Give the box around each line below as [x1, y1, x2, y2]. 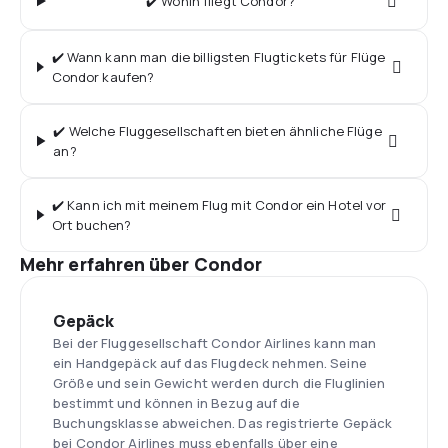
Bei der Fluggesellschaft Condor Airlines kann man [53, 334, 377, 352]
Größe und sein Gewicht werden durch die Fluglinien [53, 374, 386, 392]
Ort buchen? [51, 216, 132, 234]
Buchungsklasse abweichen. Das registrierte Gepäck [53, 414, 393, 432]
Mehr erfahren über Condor [20, 252, 263, 276]
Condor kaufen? [51, 68, 155, 86]
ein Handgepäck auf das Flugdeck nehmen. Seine [53, 354, 367, 372]
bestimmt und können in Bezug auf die [53, 394, 300, 412]
